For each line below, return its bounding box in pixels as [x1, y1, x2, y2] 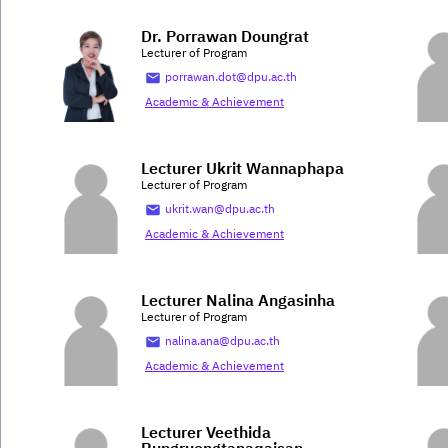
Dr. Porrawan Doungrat [141, 24, 309, 52]
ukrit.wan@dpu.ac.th [165, 200, 275, 220]
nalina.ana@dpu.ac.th [165, 332, 280, 352]
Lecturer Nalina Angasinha [141, 288, 335, 316]
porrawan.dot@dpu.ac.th [165, 68, 297, 88]
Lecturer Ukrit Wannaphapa [141, 156, 344, 184]
